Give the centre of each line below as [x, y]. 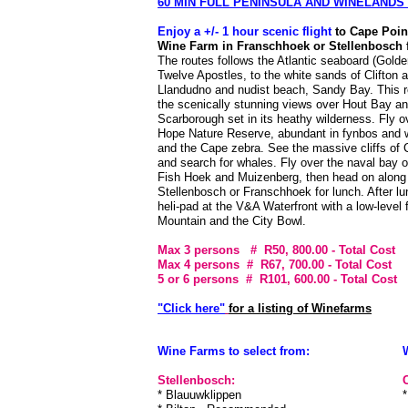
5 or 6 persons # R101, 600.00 [244, 279]
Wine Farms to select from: [234, 351]
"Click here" [191, 308]
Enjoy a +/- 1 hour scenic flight [246, 31]
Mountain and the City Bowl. [232, 221]
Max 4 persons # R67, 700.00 [241, 265]
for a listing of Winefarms [300, 308]
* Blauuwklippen [201, 395]
